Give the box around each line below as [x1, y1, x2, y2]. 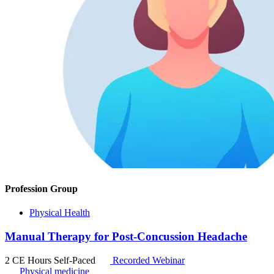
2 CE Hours [5, 254, 54, 265]
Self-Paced [54, 254, 98, 265]
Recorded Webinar [110, 254, 185, 265]
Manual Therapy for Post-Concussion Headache [5, 229, 247, 243]
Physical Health [29, 207, 90, 218]
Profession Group [5, 183, 78, 194]
